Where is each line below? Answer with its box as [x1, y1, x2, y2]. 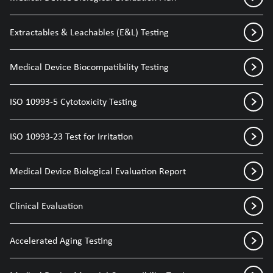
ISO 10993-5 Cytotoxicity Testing [10, 94, 137, 108]
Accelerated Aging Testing [10, 233, 113, 247]
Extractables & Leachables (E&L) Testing [10, 25, 169, 38]
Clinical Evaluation [10, 199, 83, 212]
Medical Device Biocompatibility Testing [10, 60, 169, 73]
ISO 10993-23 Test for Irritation [10, 129, 133, 143]
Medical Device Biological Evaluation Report [10, 164, 186, 177]
